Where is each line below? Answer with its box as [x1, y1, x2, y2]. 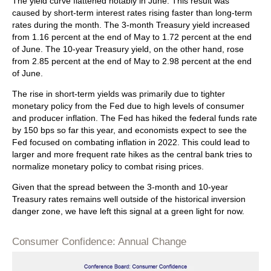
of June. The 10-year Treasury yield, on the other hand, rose [12, 44, 244, 54]
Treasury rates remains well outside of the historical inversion [12, 194, 246, 204]
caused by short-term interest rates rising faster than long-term [12, 8, 252, 18]
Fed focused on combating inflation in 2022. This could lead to [12, 137, 250, 148]
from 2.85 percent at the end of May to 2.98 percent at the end [12, 56, 252, 67]
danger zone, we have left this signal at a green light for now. [12, 206, 244, 217]
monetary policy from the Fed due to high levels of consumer [12, 101, 244, 111]
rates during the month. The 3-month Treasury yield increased [12, 20, 250, 30]
